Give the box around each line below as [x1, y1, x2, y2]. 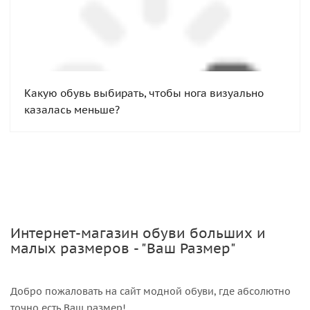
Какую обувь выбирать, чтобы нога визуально [24, 86, 264, 100]
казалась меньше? [24, 102, 120, 116]
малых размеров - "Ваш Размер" [10, 239, 236, 257]
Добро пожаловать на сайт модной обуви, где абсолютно [10, 284, 291, 298]
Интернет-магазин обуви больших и [10, 224, 266, 242]
